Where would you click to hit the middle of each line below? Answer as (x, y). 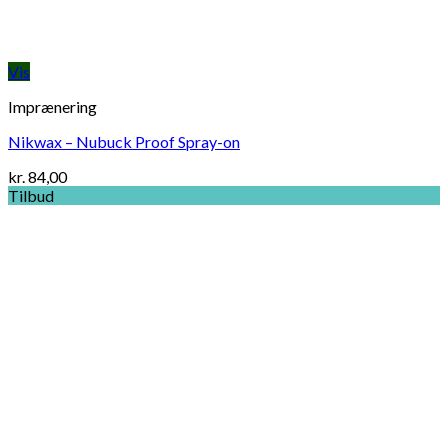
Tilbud (31, 196)
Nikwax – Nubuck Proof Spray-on (124, 142)
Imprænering (52, 107)
